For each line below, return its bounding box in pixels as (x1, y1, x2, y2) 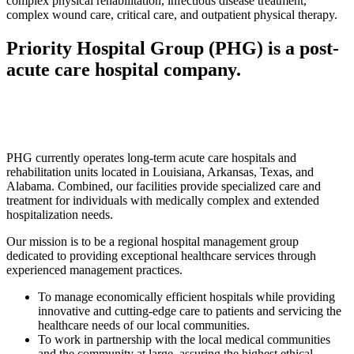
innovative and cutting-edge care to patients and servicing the (38, 304, 341, 318)
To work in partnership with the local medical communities (38, 333, 330, 347)
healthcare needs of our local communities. (38, 318, 250, 333)
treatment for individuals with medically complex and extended (6, 194, 319, 208)
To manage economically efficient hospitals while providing (38, 290, 335, 304)
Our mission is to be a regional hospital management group (6, 235, 299, 249)
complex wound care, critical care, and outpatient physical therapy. (6, 7, 337, 21)
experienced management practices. (6, 263, 183, 277)
